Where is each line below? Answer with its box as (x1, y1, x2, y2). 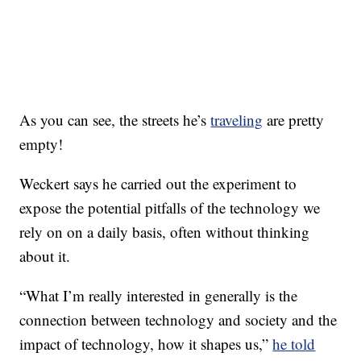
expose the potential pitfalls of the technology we (19, 197, 321, 218)
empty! (19, 133, 64, 154)
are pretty (263, 109, 325, 130)
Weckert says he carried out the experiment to (19, 172, 297, 193)
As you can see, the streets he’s (19, 109, 211, 130)
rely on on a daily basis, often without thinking (19, 221, 310, 242)
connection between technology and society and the (19, 309, 338, 330)
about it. (19, 245, 71, 266)
